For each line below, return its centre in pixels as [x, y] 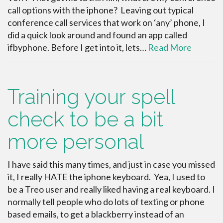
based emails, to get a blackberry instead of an [96, 214]
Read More [170, 47]
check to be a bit [85, 119]
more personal [76, 141]
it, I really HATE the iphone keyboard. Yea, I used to [106, 176]
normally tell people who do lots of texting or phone [106, 201]
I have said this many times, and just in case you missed [111, 164]
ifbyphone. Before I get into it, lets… [78, 47]
